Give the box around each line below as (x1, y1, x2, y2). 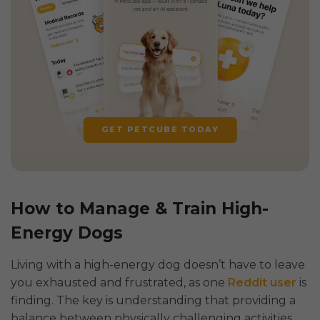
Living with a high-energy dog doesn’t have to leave (11, 258, 305, 272)
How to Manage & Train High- (11, 199, 269, 219)
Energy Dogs (11, 223, 123, 244)
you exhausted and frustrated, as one (11, 276, 228, 290)
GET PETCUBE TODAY (101, 124, 219, 135)
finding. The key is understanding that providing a (11, 294, 296, 308)
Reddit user (228, 276, 296, 290)
